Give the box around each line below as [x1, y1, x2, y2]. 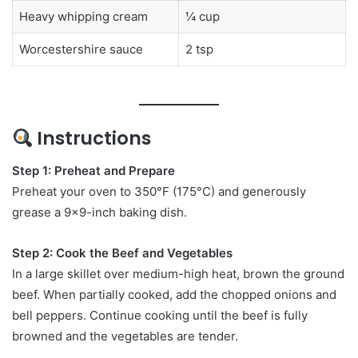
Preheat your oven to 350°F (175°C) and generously [12, 183, 306, 199]
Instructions [33, 125, 152, 152]
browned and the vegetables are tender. [12, 328, 238, 344]
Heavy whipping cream [18, 9, 148, 25]
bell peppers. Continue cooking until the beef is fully [12, 307, 308, 323]
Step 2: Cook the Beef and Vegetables [12, 245, 233, 261]
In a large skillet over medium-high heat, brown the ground [12, 265, 344, 281]
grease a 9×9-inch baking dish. [12, 204, 187, 220]
